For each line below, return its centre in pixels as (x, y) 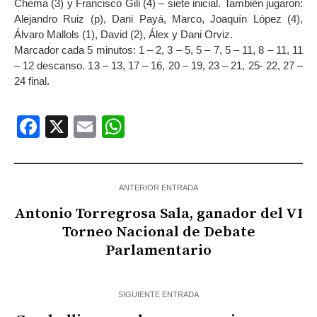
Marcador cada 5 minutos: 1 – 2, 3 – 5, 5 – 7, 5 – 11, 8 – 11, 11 (158, 50)
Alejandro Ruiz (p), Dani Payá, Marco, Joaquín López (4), (158, 19)
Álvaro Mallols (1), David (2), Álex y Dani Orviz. (123, 35)
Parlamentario (158, 251)
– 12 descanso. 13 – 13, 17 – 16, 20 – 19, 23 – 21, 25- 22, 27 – (158, 66)
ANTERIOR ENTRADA (158, 188)
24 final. (32, 81)
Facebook (90, 127)
